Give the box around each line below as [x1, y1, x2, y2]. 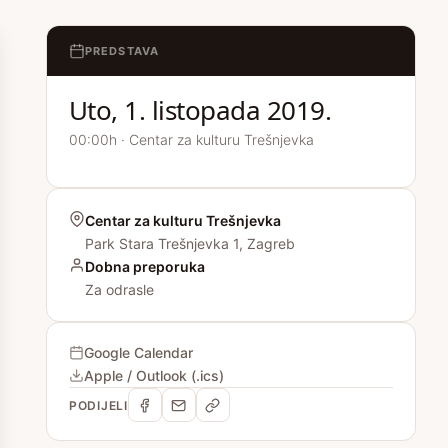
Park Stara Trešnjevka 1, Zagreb [85, 235, 295, 252]
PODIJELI [69, 397, 128, 413]
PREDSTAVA [85, 44, 159, 58]
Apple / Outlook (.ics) [84, 367, 224, 384]
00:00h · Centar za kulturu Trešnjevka [69, 131, 314, 148]
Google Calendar [84, 344, 193, 361]
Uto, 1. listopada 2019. [69, 92, 332, 128]
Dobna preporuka [85, 258, 205, 275]
